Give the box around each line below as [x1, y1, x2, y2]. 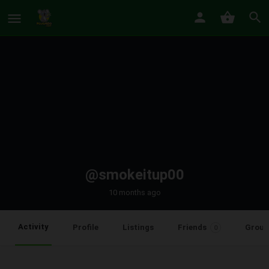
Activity [18, 222, 49, 231]
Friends [178, 223, 207, 232]
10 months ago [108, 188, 161, 197]
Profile [73, 223, 98, 232]
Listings [122, 223, 154, 232]
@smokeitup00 [85, 166, 184, 183]
